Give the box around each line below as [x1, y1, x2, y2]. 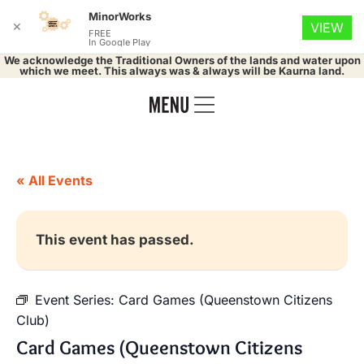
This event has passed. [36, 232, 194, 248]
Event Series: [35, 292, 119, 308]
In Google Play [89, 37, 150, 48]
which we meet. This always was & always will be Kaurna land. [19, 64, 344, 77]
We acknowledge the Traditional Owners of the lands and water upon [3, 54, 361, 67]
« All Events [16, 172, 93, 188]
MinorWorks [89, 10, 151, 23]
